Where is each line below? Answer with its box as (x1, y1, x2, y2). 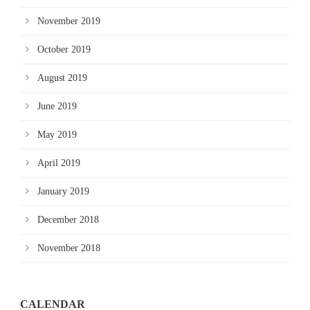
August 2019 (37, 73, 87, 83)
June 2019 (37, 101, 77, 111)
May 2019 (37, 129, 77, 140)
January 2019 (37, 186, 89, 197)
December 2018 (37, 215, 99, 225)
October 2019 (37, 44, 91, 55)
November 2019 (37, 16, 100, 26)
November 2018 (37, 243, 100, 253)
